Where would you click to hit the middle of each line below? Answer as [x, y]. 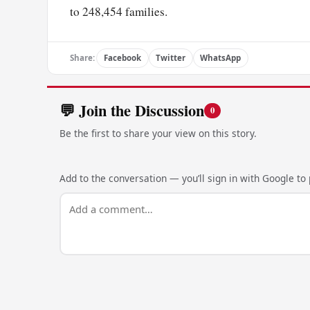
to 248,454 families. [119, 12]
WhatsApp [221, 58]
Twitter [171, 58]
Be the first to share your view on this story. [158, 134]
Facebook [122, 58]
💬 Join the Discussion [131, 110]
